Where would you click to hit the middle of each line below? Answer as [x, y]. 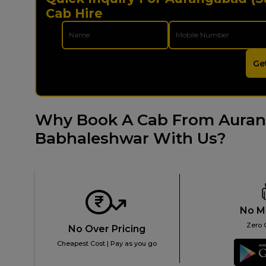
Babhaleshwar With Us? [131, 139]
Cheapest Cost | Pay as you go [107, 244]
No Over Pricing [107, 229]
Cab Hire [74, 14]
